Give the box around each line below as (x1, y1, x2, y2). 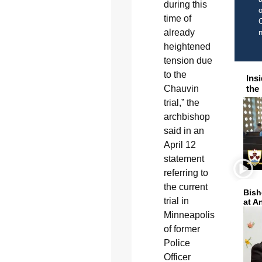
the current (163, 181, 208, 192)
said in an (163, 125, 204, 136)
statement (163, 153, 204, 164)
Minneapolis (163, 209, 215, 220)
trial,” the (163, 97, 199, 108)
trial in (163, 195, 189, 206)
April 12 (163, 139, 196, 150)
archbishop (163, 111, 210, 122)
